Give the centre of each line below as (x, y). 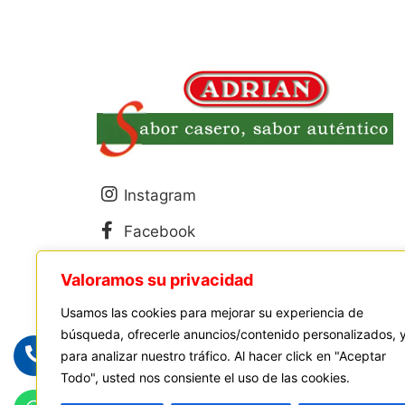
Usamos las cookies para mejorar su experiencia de (212, 312)
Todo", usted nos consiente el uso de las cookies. (205, 377)
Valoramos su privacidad (157, 280)
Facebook (160, 232)
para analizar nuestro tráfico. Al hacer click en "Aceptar (223, 356)
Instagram (160, 196)
